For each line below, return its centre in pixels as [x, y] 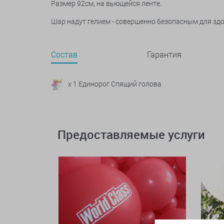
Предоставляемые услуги [131, 134]
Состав [64, 54]
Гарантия [164, 54]
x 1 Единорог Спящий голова [115, 84]
